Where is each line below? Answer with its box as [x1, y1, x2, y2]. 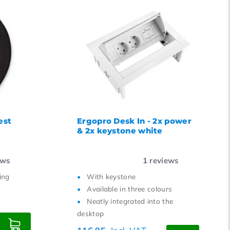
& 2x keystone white [77, 126, 163, 136]
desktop [77, 209, 104, 218]
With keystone [87, 172, 136, 181]
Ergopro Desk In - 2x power [77, 116, 191, 126]
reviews [147, 156, 179, 165]
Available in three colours [87, 184, 172, 193]
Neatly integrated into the [87, 197, 174, 205]
